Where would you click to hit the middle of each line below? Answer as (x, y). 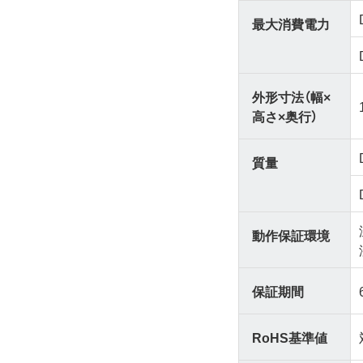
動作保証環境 (291, 235)
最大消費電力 (291, 23)
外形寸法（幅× (292, 96)
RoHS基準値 (290, 337)
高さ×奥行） (285, 115)
